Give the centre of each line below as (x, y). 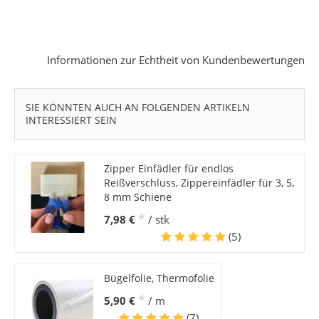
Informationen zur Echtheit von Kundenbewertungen (176, 60)
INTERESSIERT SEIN (71, 120)
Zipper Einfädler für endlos (168, 169)
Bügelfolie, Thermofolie (159, 278)
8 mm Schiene (137, 197)
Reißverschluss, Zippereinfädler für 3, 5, (199, 183)
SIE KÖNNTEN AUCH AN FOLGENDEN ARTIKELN (137, 108)
